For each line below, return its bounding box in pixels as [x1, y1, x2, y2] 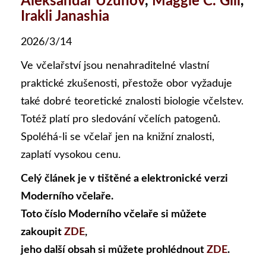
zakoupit [21, 227, 64, 237]
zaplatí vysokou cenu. [21, 150, 121, 160]
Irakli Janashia [21, 9, 109, 24]
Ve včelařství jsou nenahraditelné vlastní [21, 61, 209, 71]
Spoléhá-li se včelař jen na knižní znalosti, [21, 132, 214, 142]
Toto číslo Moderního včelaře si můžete [21, 209, 207, 220]
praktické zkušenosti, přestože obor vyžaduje [21, 78, 232, 89]
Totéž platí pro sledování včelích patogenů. [21, 114, 220, 125]
